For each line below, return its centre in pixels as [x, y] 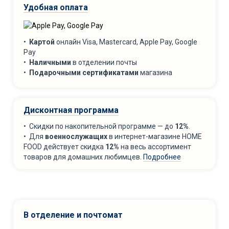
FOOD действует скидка [64, 146]
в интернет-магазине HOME [155, 136]
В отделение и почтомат [73, 215]
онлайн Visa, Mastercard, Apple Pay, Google [126, 42]
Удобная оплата [56, 7]
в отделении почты [104, 62]
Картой [42, 42]
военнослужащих [76, 136]
